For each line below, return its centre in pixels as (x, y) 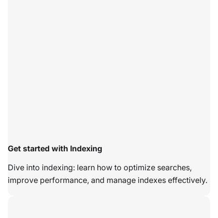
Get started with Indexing (55, 149)
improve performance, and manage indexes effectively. (108, 180)
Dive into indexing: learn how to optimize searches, (100, 168)
